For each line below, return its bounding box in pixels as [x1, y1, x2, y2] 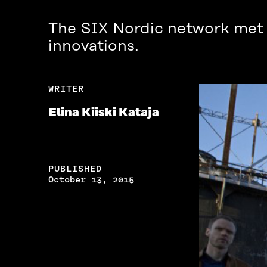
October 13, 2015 [48, 174, 134, 185]
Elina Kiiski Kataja [48, 106, 159, 120]
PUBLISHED [48, 163, 102, 175]
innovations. [48, 38, 139, 55]
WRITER [48, 83, 84, 95]
